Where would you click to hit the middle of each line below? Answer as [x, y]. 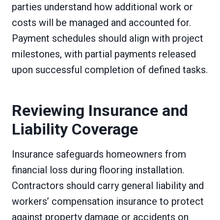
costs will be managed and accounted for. [101, 22]
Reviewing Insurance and [100, 110]
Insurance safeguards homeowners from [99, 154]
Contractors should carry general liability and [108, 185]
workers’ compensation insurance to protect [108, 201]
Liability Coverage [75, 129]
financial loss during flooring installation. [98, 170]
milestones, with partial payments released [104, 54]
